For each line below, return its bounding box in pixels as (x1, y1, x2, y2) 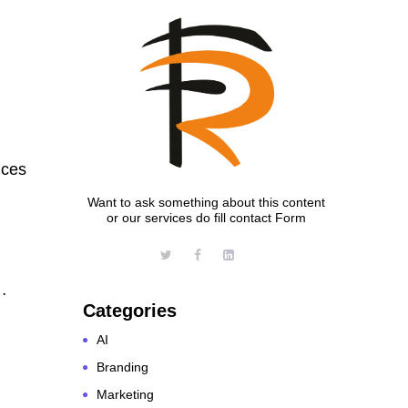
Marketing (97, 386, 154, 402)
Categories (83, 300, 177, 321)
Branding (97, 359, 148, 374)
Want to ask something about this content (87, 194, 325, 209)
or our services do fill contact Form (106, 209, 306, 225)
